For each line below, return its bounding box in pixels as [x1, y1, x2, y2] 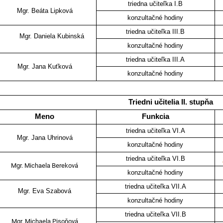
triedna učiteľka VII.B [124, 211, 186, 219]
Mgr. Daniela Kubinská [5, 32, 84, 40]
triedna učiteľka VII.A [124, 183, 186, 191]
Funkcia [141, 112, 169, 121]
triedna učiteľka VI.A [125, 127, 185, 135]
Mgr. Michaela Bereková [11, 162, 79, 170]
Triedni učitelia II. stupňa [128, 98, 214, 107]
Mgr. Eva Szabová [18, 187, 72, 195]
